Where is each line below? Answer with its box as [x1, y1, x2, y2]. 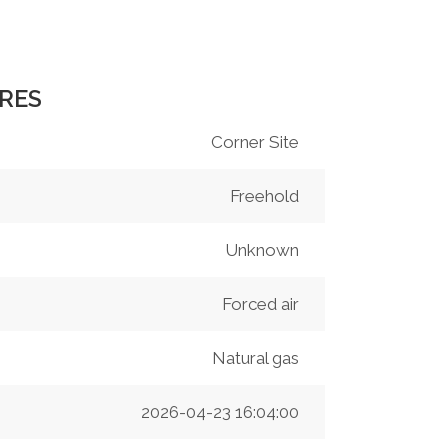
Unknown [224, 240, 299, 261]
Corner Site [210, 132, 299, 153]
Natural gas [211, 348, 299, 369]
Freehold [229, 186, 299, 207]
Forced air [221, 294, 299, 315]
